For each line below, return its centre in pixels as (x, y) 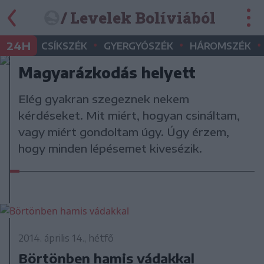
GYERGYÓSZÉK (138, 46)
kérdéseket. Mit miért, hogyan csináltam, (129, 115)
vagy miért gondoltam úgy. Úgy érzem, (124, 131)
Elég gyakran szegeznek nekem (104, 98)
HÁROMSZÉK (220, 46)
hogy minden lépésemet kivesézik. (110, 148)
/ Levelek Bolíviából (138, 18)
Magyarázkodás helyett (107, 72)
